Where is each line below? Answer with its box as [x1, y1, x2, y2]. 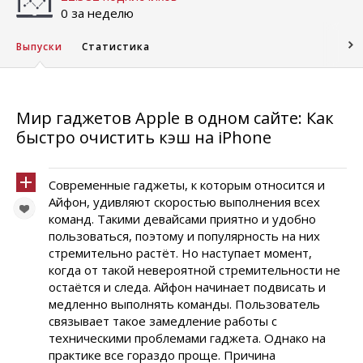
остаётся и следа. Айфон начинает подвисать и [49, 279, 326, 295]
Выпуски [16, 40, 62, 53]
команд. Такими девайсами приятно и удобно [49, 211, 316, 227]
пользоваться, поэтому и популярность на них [49, 228, 320, 244]
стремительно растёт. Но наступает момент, [49, 245, 312, 261]
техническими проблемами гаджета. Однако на [49, 330, 326, 346]
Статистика [82, 40, 150, 53]
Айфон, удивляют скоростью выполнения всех [49, 194, 320, 210]
